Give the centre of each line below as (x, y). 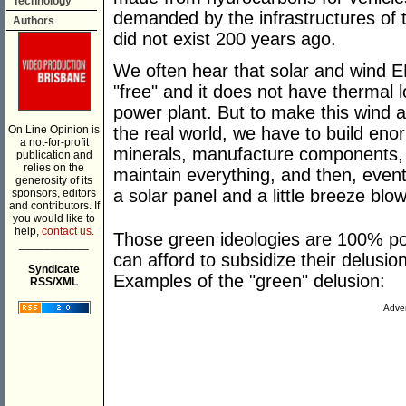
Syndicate (54, 269)
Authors (34, 21)
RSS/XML (54, 282)
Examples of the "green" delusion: (249, 281)
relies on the (54, 168)
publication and (54, 155)
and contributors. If (54, 206)
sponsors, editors (54, 193)
